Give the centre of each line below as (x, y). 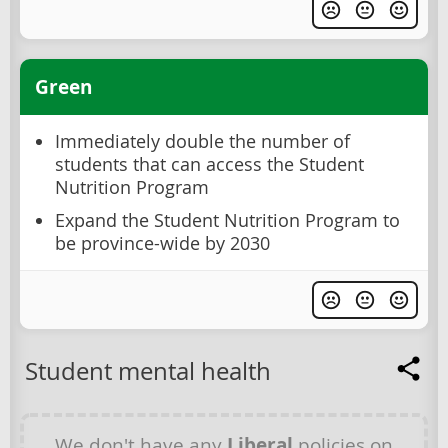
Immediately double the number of (202, 142)
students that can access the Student (209, 165)
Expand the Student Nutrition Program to (227, 221)
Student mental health (148, 371)
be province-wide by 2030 (162, 244)
